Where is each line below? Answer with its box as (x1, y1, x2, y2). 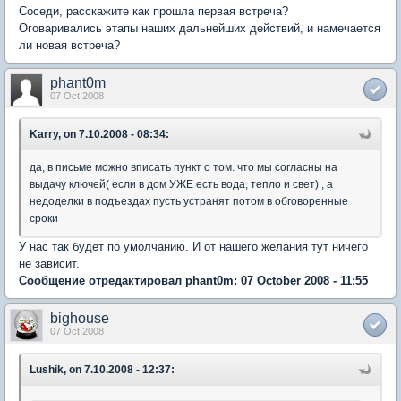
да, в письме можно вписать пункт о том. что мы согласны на (30, 160, 337, 174)
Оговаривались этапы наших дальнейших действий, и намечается (19, 21, 380, 35)
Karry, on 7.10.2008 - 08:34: (30, 127, 169, 141)
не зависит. (19, 256, 80, 270)
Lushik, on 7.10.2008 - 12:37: (30, 363, 175, 376)
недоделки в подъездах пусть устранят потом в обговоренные (30, 194, 348, 208)
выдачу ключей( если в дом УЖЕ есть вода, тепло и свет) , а (30, 177, 333, 191)
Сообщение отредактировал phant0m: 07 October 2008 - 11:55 (19, 273, 368, 287)
